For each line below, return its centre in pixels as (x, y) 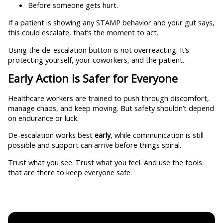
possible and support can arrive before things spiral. (94, 145)
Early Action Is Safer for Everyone (93, 79)
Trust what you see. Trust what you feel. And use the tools (105, 162)
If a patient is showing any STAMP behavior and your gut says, (111, 22)
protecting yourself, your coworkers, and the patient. (96, 59)
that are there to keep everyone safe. (70, 172)
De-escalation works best (51, 135)
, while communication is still (157, 135)
